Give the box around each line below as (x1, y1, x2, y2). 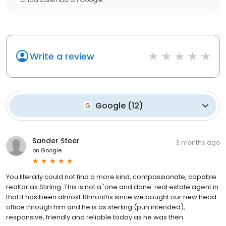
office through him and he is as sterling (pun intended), (6, 202, 185, 212)
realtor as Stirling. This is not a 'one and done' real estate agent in (6, 182, 218, 192)
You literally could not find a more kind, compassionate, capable (6, 172, 216, 182)
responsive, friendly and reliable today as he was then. (6, 212, 185, 222)
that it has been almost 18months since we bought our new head (6, 192, 216, 202)
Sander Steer (32, 135, 80, 146)
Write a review (30, 49, 94, 63)
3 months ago (176, 138, 220, 147)
